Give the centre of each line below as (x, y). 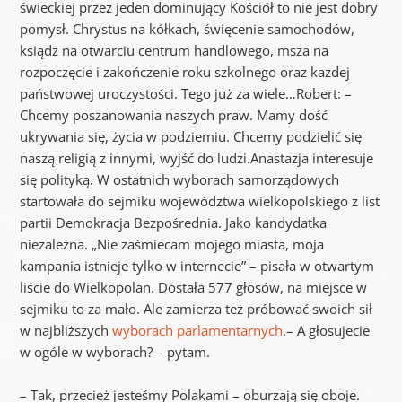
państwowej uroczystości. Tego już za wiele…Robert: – (185, 94)
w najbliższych (66, 331)
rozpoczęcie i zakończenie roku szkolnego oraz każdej (184, 72)
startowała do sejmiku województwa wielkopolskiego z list (199, 201)
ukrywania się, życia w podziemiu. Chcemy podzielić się (190, 137)
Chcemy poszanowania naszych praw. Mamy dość (173, 115)
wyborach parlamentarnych (197, 331)
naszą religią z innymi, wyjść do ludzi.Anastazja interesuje (196, 158)
